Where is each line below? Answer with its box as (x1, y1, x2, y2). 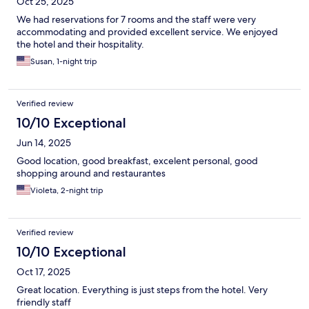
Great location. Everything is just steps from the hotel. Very (17, 283, 268, 297)
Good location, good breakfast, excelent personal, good (17, 154, 258, 168)
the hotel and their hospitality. (17, 38, 144, 51)
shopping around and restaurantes (17, 167, 166, 180)
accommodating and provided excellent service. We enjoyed (17, 26, 278, 39)
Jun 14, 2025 (17, 137, 71, 150)
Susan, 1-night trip (30, 56, 97, 68)
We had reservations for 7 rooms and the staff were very (17, 13, 256, 26)
